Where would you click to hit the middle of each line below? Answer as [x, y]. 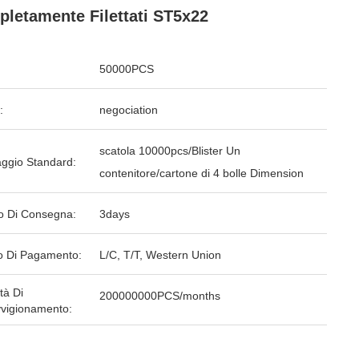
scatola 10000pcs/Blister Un [163, 151]
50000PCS [127, 69]
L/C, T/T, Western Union [160, 255]
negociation [129, 110]
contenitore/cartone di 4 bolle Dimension [277, 173]
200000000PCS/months [160, 296]
